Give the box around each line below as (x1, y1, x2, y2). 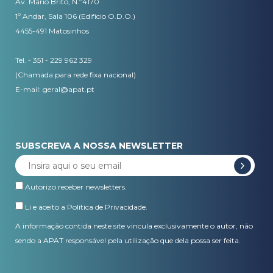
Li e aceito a (23, 202, 67, 211)
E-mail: (15, 85, 43, 94)
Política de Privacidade (67, 202, 146, 211)
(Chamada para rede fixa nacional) (15, 70, 136, 79)
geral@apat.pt (43, 85, 94, 94)
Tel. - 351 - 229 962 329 (15, 55, 92, 65)
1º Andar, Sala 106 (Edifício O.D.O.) (15, 12, 135, 21)
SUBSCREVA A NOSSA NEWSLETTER (15, 140, 183, 151)
